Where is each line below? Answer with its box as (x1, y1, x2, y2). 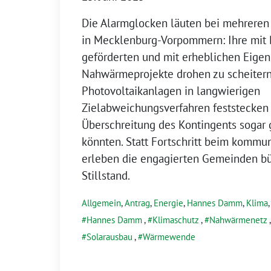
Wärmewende (143, 230, 195, 243)
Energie (154, 197, 183, 209)
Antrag (125, 197, 150, 209)
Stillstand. (82, 168, 130, 183)
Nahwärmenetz (209, 214, 267, 226)
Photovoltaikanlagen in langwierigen (82, 83, 260, 98)
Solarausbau (87, 230, 132, 243)
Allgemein (82, 197, 121, 209)
